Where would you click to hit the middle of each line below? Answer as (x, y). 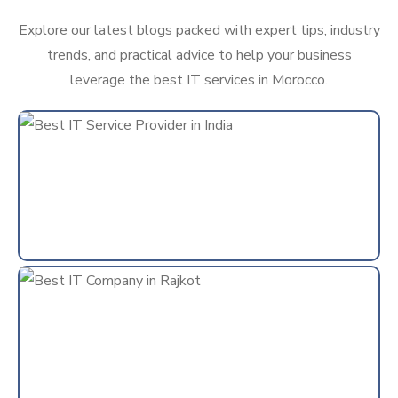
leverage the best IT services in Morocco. (199, 80)
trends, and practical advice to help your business (199, 56)
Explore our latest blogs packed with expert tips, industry (199, 31)
